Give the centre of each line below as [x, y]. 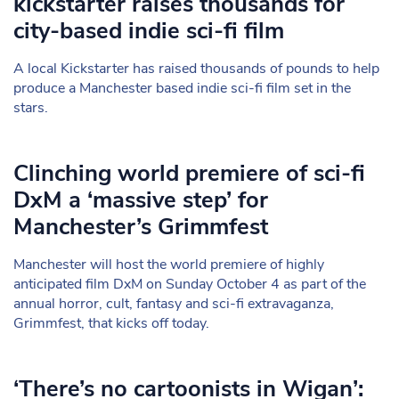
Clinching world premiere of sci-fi [189, 173]
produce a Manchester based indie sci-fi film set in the [182, 88]
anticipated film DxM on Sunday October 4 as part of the [190, 284]
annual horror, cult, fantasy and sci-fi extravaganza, [174, 304]
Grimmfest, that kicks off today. [111, 323]
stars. [31, 108]
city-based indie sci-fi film [149, 31]
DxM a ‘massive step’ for [141, 200]
